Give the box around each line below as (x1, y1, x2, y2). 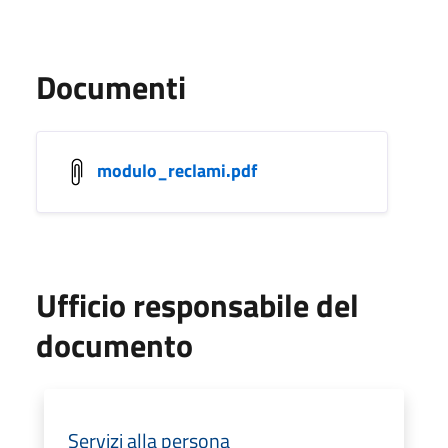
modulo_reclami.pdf (97, 156, 257, 184)
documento (36, 320, 193, 369)
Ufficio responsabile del (36, 280, 359, 329)
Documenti (36, 62, 186, 111)
